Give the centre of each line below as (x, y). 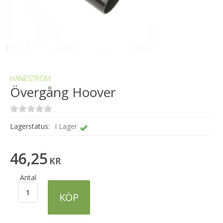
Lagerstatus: (30, 126)
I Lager (65, 126)
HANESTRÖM (30, 78)
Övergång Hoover (63, 92)
